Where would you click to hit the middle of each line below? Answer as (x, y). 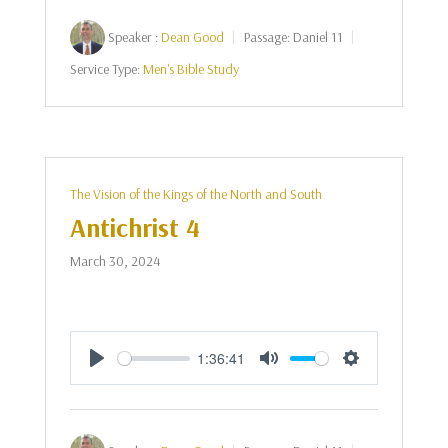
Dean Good (192, 37)
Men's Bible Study (190, 69)
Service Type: (104, 69)
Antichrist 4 (134, 227)
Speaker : (132, 37)
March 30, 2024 (114, 261)
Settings (378, 379)
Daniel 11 (317, 37)
